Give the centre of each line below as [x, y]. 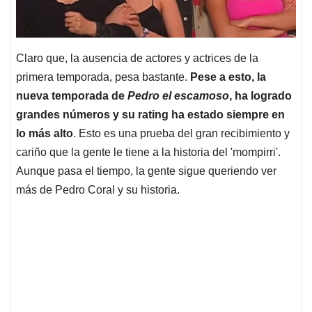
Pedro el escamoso [178, 95]
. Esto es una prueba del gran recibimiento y [181, 133]
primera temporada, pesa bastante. [103, 77]
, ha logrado [260, 95]
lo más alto [45, 133]
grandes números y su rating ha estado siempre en [150, 114]
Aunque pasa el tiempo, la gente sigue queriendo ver [146, 171]
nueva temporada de [72, 95]
